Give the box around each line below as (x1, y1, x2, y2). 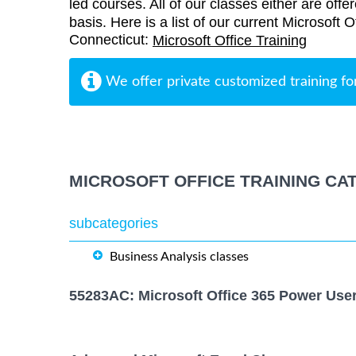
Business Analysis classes (110, 250, 249, 264)
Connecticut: (69, 32, 153, 48)
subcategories (69, 215, 158, 232)
